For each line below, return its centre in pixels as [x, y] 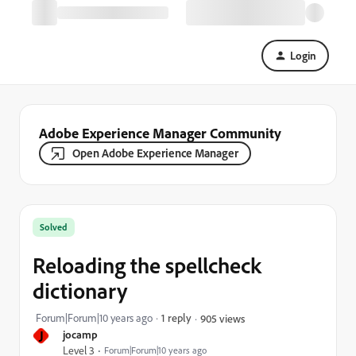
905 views [222, 318]
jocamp [80, 334]
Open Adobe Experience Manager [155, 153]
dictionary [80, 290]
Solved [54, 227]
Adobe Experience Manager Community [160, 133]
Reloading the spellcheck [147, 265]
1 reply [176, 317]
